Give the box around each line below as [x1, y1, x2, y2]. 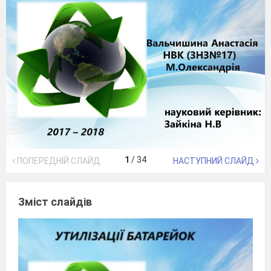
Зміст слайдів [18, 195, 92, 208]
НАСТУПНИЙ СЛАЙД [173, 155, 256, 166]
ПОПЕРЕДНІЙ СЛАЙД [15, 155, 100, 166]
